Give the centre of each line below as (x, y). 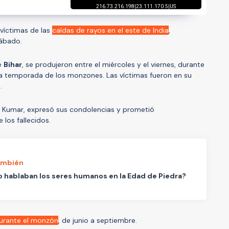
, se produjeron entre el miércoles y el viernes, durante (113, 64)
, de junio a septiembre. (99, 220)
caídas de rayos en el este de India (110, 30)
